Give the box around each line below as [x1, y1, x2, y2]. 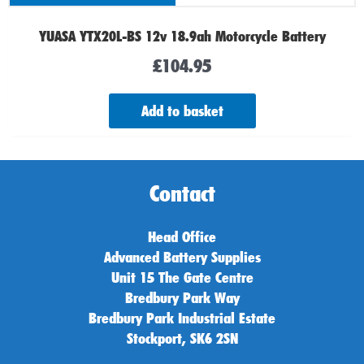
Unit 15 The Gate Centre [110, 268, 253, 287]
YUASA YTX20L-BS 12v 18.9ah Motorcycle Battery [38, 26, 326, 45]
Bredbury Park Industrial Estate [89, 309, 275, 327]
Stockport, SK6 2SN [126, 329, 238, 348]
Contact [149, 180, 215, 208]
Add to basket [141, 102, 223, 120]
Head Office [148, 227, 216, 246]
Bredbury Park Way [124, 288, 240, 307]
